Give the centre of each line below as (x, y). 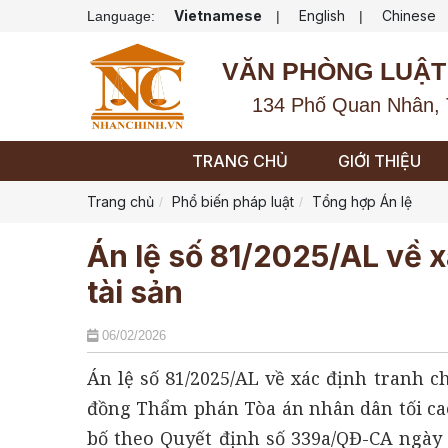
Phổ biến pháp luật (233, 201)
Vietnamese (218, 15)
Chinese (409, 15)
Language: (123, 16)
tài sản (135, 291)
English (322, 15)
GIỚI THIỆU (379, 160)
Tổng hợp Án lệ (362, 201)
